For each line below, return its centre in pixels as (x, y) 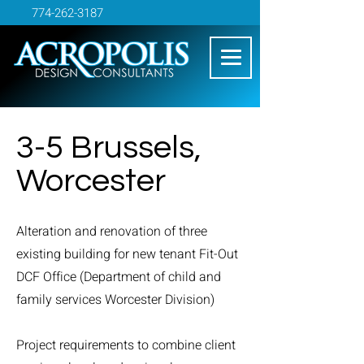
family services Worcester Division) (115, 300)
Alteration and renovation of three (112, 232)
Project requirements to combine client (126, 345)
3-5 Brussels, (109, 147)
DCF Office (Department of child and (119, 277)
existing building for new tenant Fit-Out (127, 254)
